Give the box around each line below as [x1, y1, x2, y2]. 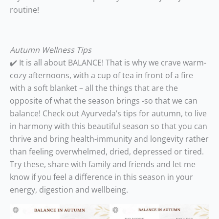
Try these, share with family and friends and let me [10, 159, 196, 170]
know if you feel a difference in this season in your [10, 172, 193, 182]
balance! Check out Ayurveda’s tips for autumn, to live [10, 108, 207, 119]
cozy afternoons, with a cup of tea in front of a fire [10, 70, 193, 81]
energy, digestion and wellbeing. [10, 184, 128, 195]
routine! [10, 4, 39, 15]
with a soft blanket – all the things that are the [10, 83, 178, 93]
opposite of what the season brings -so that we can [10, 95, 197, 106]
